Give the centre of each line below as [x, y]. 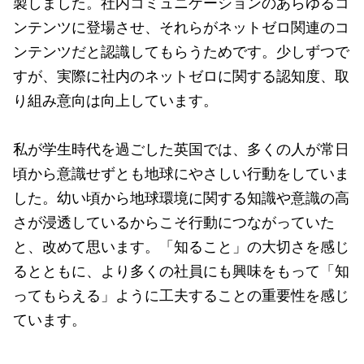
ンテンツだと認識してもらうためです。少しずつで [181, 52]
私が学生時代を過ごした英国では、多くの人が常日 [181, 149]
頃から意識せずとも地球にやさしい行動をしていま [181, 174]
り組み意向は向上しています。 [115, 101]
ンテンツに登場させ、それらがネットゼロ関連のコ [181, 28]
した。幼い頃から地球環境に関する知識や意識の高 [181, 198]
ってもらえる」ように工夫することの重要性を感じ [181, 296]
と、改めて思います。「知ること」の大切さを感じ [181, 247]
